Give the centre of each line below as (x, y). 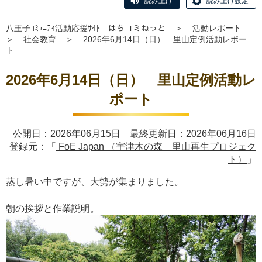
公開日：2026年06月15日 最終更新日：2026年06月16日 (135, 134)
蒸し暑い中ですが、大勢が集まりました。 (95, 182)
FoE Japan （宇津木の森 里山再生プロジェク (156, 146)
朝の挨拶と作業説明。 (53, 208)
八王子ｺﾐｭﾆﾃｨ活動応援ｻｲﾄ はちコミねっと (86, 28)
